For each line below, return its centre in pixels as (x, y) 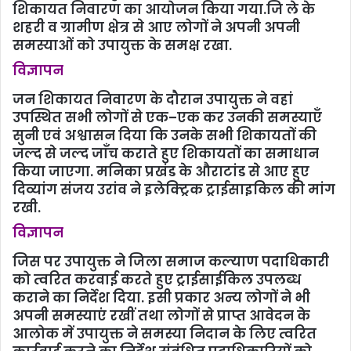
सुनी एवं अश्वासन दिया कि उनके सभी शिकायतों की (165, 136)
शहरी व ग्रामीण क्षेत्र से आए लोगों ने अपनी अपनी (156, 28)
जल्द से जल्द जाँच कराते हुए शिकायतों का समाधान (166, 154)
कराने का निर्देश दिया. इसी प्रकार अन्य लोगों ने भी (161, 298)
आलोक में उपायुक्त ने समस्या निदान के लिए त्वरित (165, 334)
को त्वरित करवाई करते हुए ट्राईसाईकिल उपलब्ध (157, 280)
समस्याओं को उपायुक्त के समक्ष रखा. (122, 46)
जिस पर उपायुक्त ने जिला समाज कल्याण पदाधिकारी (171, 262)
